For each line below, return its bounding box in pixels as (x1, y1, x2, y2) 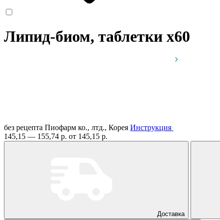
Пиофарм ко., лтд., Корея (45, 123, 130, 132)
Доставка (157, 210, 185, 218)
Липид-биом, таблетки (4, 27, 166, 46)
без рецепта (4, 123, 43, 132)
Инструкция (130, 123, 171, 132)
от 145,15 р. (69, 132, 108, 140)
